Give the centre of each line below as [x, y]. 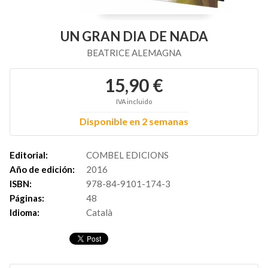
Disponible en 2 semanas [134, 121]
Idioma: [25, 212]
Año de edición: [42, 169]
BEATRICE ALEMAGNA [134, 53]
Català [99, 212]
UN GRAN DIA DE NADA [134, 36]
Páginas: [27, 198]
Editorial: [29, 155]
